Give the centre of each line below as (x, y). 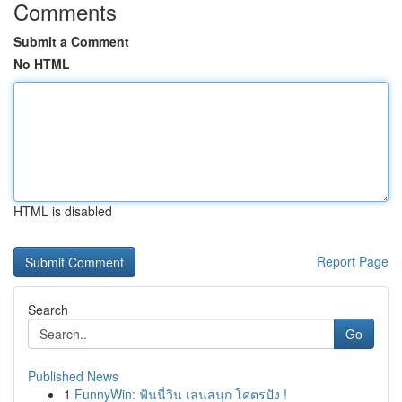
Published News (73, 376)
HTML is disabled (63, 211)
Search (48, 310)
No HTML (42, 64)
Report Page (353, 261)
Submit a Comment (71, 41)
